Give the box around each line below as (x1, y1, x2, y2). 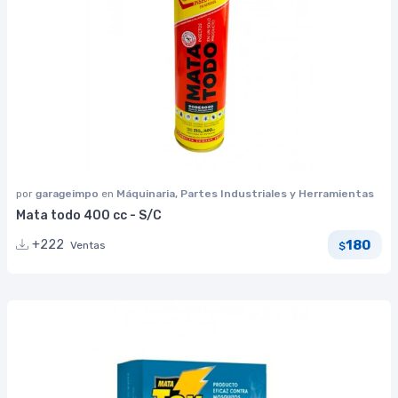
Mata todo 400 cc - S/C (16, 208, 162, 224)
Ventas (70, 239, 106, 252)
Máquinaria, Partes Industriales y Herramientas (116, 187, 374, 201)
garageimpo (36, 187, 101, 201)
